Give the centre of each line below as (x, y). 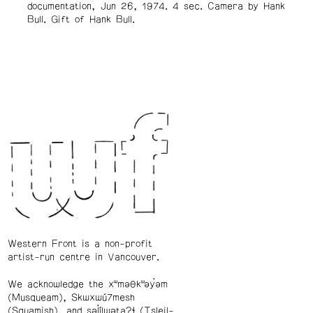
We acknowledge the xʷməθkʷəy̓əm (87, 285)
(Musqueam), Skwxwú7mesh (71, 298)
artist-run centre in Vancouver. (83, 257)
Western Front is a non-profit (80, 244)
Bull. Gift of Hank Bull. (81, 20)
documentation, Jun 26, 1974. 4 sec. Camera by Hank (156, 7)
